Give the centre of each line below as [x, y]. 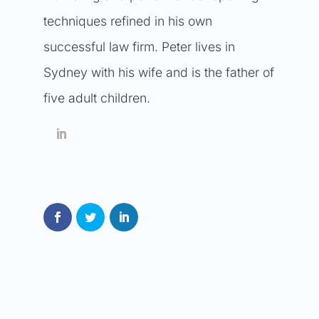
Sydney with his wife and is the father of [158, 72]
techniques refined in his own [127, 21]
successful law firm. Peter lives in [139, 47]
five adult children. [96, 98]
